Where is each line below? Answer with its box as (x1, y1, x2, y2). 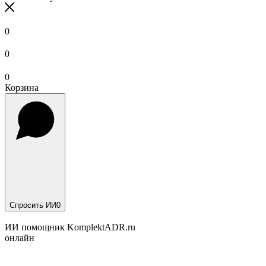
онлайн (5, 232, 34, 243)
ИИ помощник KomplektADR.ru (5, 221, 135, 232)
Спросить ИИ (9, 200, 56, 210)
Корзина (5, 82, 39, 93)
